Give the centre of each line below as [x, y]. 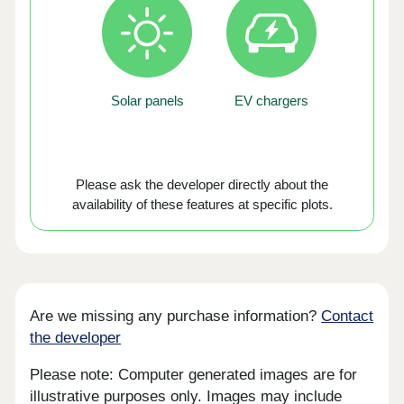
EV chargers [272, 100]
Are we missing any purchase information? [176, 317]
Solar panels [147, 100]
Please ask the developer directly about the [202, 185]
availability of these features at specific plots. [202, 205]
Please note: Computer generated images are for [194, 374]
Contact [348, 317]
